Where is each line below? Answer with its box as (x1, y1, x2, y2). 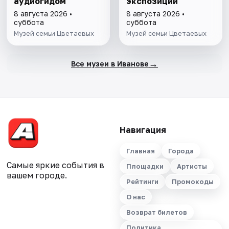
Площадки (126, 162, 164, 171)
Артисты (176, 162, 207, 171)
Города (168, 147, 194, 155)
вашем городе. (7, 170, 67, 181)
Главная (126, 147, 155, 155)
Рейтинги (126, 177, 158, 186)
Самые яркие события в (7, 160, 105, 171)
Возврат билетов (126, 208, 187, 217)
